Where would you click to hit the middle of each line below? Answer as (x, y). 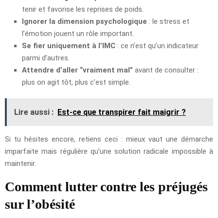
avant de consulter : (166, 70)
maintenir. (20, 164)
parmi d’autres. (46, 58)
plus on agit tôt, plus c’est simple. (76, 82)
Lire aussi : (34, 112)
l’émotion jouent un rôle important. (78, 34)
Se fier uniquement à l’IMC (69, 46)
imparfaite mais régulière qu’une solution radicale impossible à (109, 152)
